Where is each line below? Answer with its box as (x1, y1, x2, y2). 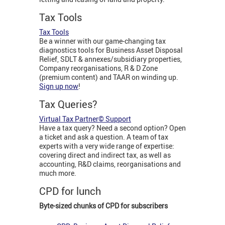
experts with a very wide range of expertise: (39, 141, 174, 151)
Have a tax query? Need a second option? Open (39, 123, 186, 133)
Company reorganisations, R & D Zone (39, 63, 158, 73)
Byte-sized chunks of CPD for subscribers (39, 201, 168, 211)
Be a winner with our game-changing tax (39, 36, 166, 46)
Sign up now (39, 81, 78, 91)
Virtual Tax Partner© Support (39, 114, 131, 124)
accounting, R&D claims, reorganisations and (39, 159, 181, 169)
